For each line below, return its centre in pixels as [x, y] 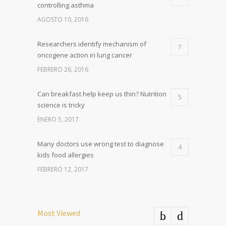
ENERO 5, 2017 [58, 120]
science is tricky [61, 105]
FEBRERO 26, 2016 [63, 70]
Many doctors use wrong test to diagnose [101, 144]
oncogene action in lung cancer [85, 55]
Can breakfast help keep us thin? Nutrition [102, 94]
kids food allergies [66, 155]
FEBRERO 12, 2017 [63, 169]
